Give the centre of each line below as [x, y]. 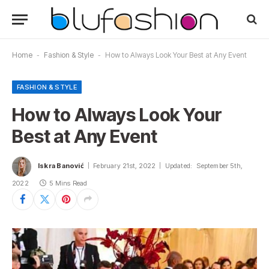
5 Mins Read [68, 183]
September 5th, [220, 166]
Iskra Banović [61, 166]
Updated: [179, 166]
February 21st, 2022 [125, 166]
